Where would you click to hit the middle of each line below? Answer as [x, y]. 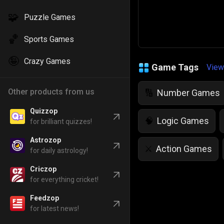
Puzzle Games [50, 17]
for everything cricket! [64, 179]
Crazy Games [47, 61]
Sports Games [49, 39]
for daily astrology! [59, 150]
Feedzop [44, 198]
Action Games [184, 148]
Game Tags [175, 67]
